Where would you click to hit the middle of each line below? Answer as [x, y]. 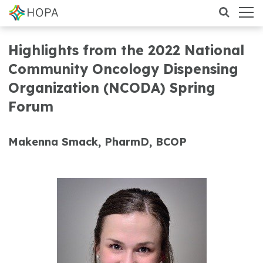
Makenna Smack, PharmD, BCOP [97, 142]
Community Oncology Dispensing [123, 69]
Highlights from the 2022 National [126, 50]
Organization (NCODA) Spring [112, 88]
